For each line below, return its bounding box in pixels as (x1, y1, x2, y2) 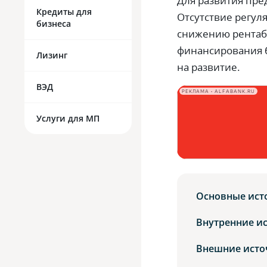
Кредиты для (36, 6, 92, 17)
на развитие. (177, 60, 240, 74)
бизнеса (36, 18, 71, 29)
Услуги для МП (36, 113, 100, 124)
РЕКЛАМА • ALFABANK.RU (182, 88, 255, 94)
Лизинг (36, 49, 67, 61)
